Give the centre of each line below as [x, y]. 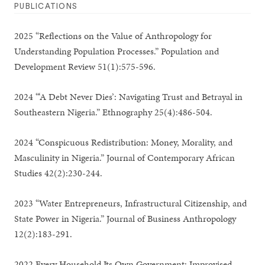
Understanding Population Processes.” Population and [117, 51]
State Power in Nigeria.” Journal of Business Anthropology [125, 219]
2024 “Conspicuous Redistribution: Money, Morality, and [124, 142]
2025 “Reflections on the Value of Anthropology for [113, 36]
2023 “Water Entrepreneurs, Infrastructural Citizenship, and [131, 203]
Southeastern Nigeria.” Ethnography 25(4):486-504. [114, 112]
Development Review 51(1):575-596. [86, 67]
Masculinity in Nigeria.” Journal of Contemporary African [125, 158]
